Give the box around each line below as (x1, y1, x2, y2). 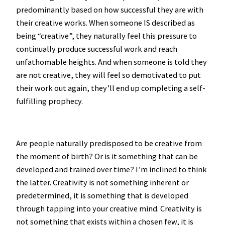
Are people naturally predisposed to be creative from (16, 138, 202, 149)
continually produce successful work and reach (16, 43, 177, 54)
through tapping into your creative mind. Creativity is (16, 203, 202, 214)
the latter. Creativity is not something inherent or (16, 177, 189, 188)
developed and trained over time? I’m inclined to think (16, 164, 207, 175)
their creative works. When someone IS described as (16, 17, 195, 28)
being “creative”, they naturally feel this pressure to (16, 30, 197, 41)
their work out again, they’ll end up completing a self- (16, 82, 205, 93)
